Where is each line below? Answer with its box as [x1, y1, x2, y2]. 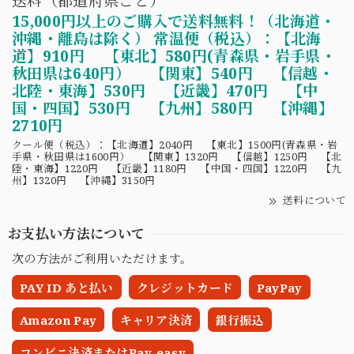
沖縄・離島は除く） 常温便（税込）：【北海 [12, 28, 322, 50]
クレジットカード [136, 280, 234, 296]
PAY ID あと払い [20, 280, 114, 296]
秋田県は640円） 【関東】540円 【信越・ [12, 63, 334, 85]
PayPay [256, 280, 303, 296]
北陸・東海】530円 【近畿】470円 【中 [12, 81, 318, 102]
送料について [280, 193, 346, 208]
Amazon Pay [20, 312, 97, 329]
